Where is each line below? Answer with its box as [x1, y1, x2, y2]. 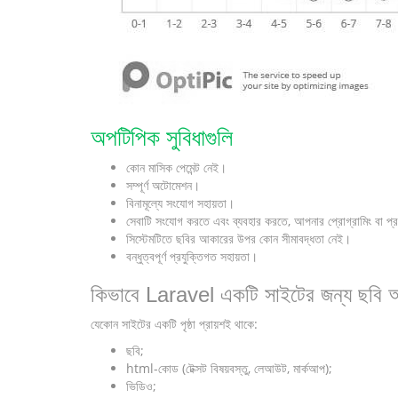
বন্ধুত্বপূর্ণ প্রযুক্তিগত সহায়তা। [126, 248, 258, 265]
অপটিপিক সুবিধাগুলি [91, 124, 233, 151]
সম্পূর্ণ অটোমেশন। [126, 177, 200, 194]
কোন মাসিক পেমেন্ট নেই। [126, 159, 227, 176]
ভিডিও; [126, 378, 156, 394]
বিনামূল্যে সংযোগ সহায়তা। [126, 195, 235, 211]
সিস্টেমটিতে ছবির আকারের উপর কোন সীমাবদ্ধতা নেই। [126, 230, 351, 247]
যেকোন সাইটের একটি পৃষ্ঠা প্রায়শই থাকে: [91, 315, 258, 332]
